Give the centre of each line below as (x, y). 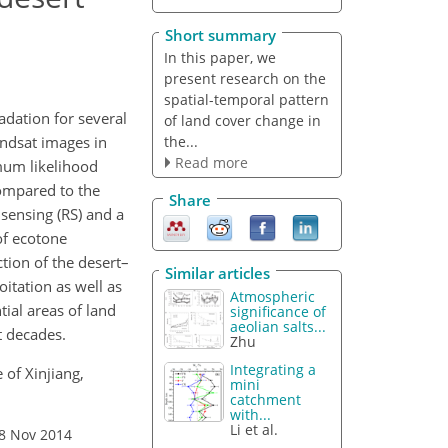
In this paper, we (219, 57)
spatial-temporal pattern (246, 99)
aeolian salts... (278, 326)
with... (251, 415)
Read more (211, 162)
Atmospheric (273, 296)
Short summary (220, 34)
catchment (266, 400)
